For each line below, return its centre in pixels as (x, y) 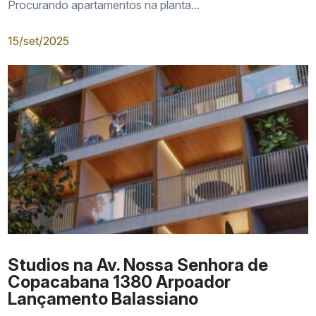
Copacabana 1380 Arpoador (120, 282)
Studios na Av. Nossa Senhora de (138, 265)
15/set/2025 (39, 41)
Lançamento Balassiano (103, 299)
